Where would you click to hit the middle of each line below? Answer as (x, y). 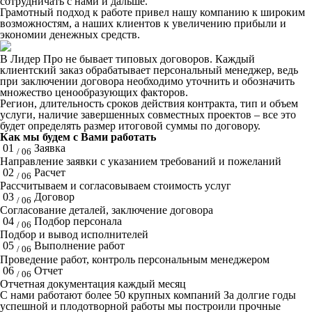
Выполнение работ (79, 246)
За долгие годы (260, 295)
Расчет (50, 172)
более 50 (105, 295)
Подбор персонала (78, 221)
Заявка (50, 148)
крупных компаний (174, 295)
